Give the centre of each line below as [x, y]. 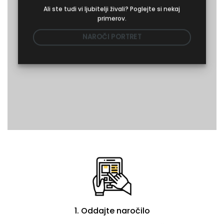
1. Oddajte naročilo [112, 211]
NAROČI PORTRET [112, 37]
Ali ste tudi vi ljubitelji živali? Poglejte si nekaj [112, 9]
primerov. [112, 18]
